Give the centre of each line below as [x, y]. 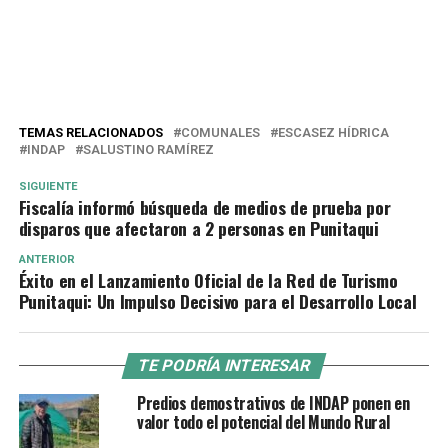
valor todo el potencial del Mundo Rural [263, 421]
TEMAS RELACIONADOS [90, 132]
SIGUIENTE [48, 186]
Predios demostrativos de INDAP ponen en [273, 402]
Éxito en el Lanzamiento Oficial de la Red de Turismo [208, 279]
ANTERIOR [46, 259]
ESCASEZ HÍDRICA [333, 132]
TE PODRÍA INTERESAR [224, 365]
